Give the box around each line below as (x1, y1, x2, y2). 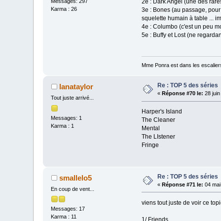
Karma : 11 (51, 213, 77, 220)
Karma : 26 (51, 5, 77, 12)
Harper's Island (141, 108, 182, 115)
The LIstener (141, 133, 175, 141)
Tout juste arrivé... (51, 95, 94, 101)
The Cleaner (141, 116, 175, 124)
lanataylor (59, 82, 93, 91)
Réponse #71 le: (162, 181, 204, 187)
